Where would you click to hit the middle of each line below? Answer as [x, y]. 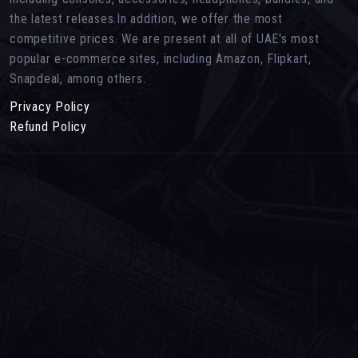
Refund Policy [48, 127]
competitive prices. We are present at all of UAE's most [165, 39]
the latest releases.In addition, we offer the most [146, 19]
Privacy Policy [50, 107]
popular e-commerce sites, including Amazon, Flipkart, [161, 59]
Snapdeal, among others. [78, 79]
